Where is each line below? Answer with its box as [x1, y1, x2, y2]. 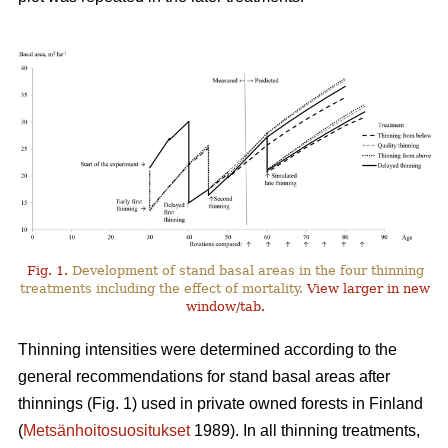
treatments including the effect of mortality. [20, 281, 308, 297]
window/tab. [185, 299, 265, 315]
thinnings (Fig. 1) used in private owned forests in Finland [18, 395, 423, 413]
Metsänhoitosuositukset [23, 422, 190, 440]
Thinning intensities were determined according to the [18, 341, 397, 359]
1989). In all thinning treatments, [190, 422, 420, 440]
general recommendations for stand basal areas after [18, 368, 390, 386]
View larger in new [307, 281, 431, 297]
